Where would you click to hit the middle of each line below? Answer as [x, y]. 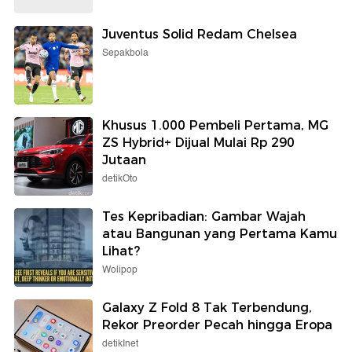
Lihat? [121, 251]
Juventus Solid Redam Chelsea [200, 34]
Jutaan [124, 159]
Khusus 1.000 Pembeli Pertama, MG [215, 125]
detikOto [120, 178]
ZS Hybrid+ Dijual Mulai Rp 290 [198, 142]
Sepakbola [125, 53]
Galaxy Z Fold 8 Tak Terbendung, [207, 307]
